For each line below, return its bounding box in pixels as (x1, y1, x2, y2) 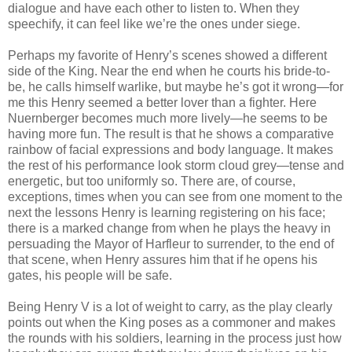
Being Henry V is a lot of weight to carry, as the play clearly (8, 299, 332, 313)
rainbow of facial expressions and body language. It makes (8, 142, 333, 156)
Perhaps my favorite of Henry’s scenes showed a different (8, 48, 327, 62)
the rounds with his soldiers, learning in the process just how (8, 331, 342, 345)
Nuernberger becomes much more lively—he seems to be (8, 111, 328, 125)
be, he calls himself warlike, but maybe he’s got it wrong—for (8, 79, 343, 93)
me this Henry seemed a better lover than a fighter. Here (8, 95, 317, 109)
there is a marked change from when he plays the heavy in (8, 221, 331, 235)
